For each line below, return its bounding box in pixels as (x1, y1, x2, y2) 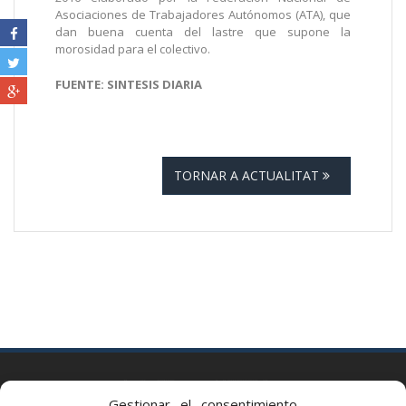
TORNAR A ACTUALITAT (174, 167, 323, 185)
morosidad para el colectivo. (55, 41, 210, 58)
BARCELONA (92, 381, 173, 400)
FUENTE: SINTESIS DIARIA (55, 76, 202, 93)
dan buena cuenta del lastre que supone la (55, 24, 351, 41)
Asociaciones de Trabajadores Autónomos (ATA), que (55, 6, 351, 24)
